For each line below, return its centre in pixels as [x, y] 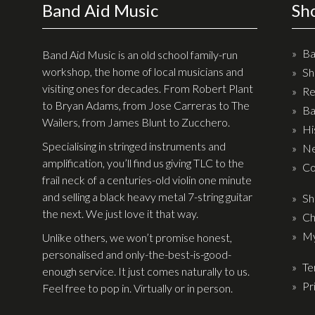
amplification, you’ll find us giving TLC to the [143, 162]
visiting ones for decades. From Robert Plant [148, 88]
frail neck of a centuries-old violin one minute [147, 179]
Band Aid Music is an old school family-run [140, 54]
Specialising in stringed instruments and [134, 146]
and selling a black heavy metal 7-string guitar [147, 196]
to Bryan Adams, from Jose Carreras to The [146, 105]
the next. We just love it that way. [120, 213]
